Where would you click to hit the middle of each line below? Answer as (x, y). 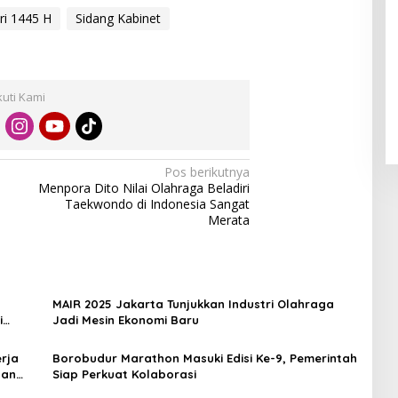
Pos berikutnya (207, 172)
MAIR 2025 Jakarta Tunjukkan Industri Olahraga (193, 304)
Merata (229, 220)
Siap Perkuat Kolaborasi (124, 374)
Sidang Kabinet (118, 19)
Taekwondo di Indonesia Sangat (158, 204)
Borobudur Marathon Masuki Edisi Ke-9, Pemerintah (204, 358)
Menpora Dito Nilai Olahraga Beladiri (144, 188)
